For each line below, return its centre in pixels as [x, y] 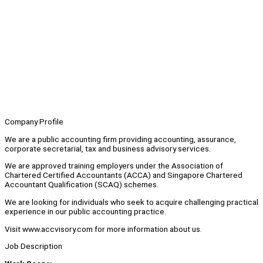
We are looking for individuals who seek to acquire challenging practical [131, 202]
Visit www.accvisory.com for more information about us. [103, 229]
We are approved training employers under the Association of [114, 166]
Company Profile [34, 122]
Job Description [33, 246]
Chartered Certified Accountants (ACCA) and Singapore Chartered [124, 175]
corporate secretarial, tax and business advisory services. [108, 148]
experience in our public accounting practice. [85, 212]
